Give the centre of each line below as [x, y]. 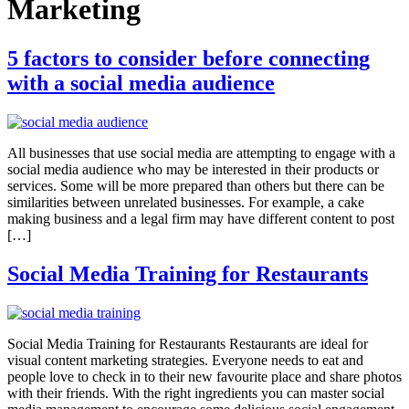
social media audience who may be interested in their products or [193, 169]
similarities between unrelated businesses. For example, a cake [186, 202]
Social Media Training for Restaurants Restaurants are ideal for [188, 343]
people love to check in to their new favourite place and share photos [204, 376]
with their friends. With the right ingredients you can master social [196, 393]
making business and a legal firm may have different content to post [201, 218]
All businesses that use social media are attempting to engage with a [201, 152]
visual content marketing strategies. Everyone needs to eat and [185, 360]
